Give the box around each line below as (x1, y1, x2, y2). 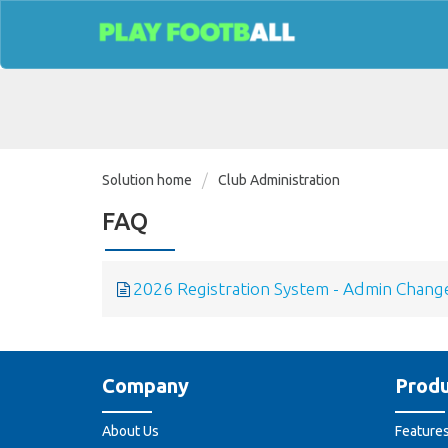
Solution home (102, 172, 195, 188)
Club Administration (218, 172, 340, 188)
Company (102, 374, 189, 398)
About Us (102, 423, 159, 440)
